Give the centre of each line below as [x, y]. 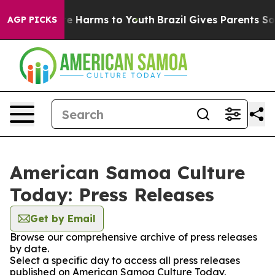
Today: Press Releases [112, 195]
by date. [29, 249]
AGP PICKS [32, 20]
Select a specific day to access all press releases [125, 260]
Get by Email [63, 219]
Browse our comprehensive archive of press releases [134, 237]
